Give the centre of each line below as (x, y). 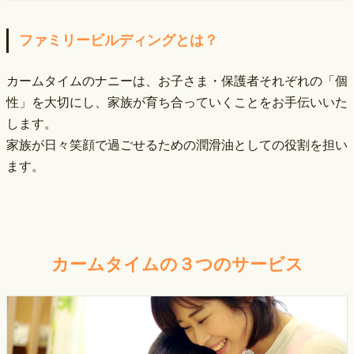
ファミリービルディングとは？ (118, 40)
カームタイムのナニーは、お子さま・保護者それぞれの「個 (177, 81)
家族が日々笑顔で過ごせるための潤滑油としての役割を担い (177, 145)
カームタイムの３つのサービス (177, 265)
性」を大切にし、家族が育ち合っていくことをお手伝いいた (177, 103)
